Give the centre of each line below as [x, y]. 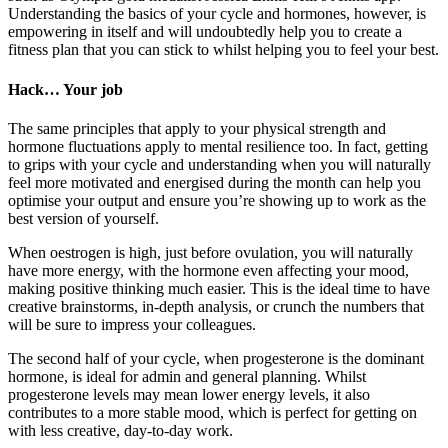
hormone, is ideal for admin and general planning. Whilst [187, 376]
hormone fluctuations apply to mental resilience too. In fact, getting [218, 146]
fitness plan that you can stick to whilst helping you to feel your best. [223, 50]
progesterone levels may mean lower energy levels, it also [189, 394]
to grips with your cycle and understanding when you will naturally [219, 164]
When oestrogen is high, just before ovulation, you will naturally [210, 252]
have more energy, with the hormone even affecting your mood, [208, 270]
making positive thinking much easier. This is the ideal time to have [219, 288]
